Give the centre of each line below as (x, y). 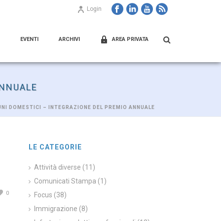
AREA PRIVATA (130, 39)
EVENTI (29, 39)
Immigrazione (56, 209)
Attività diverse (58, 167)
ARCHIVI (69, 39)
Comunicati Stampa (65, 181)
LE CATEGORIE (55, 147)
